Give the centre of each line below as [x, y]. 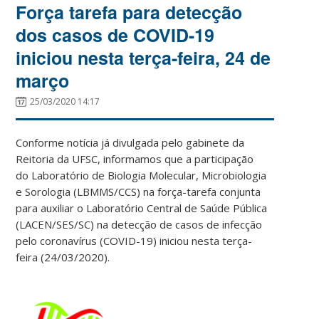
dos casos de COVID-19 [115, 35]
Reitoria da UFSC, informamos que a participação [135, 158]
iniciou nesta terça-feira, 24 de [143, 57]
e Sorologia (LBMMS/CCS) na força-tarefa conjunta [138, 191]
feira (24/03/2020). [63, 257]
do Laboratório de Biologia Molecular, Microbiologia [141, 175]
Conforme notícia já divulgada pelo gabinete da [130, 142]
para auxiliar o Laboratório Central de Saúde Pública [142, 208]
